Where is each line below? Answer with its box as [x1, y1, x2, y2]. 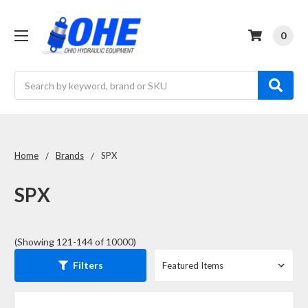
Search [14, 72, 44, 84]
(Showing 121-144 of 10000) [14, 235, 136, 247]
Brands [56, 150, 84, 161]
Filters [72, 259, 103, 271]
